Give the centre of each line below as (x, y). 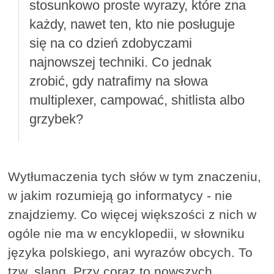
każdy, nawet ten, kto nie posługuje (132, 24)
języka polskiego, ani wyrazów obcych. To (131, 253)
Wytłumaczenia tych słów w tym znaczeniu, (135, 177)
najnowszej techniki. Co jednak (120, 62)
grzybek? (56, 119)
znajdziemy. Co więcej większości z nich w (132, 215)
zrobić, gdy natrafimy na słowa (118, 81)
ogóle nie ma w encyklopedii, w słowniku (127, 234)
